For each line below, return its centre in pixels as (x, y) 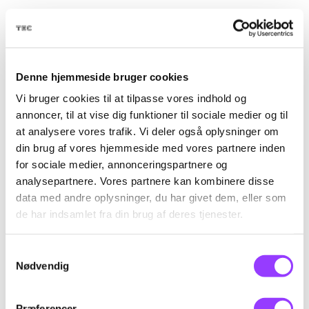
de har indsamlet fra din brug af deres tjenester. (130, 214)
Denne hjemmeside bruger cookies (102, 77)
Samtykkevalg (38, 252)
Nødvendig (42, 266)
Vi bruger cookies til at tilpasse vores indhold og (131, 98)
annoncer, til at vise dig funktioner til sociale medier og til (152, 114)
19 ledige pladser (56, 20)
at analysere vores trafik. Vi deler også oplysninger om (148, 131)
